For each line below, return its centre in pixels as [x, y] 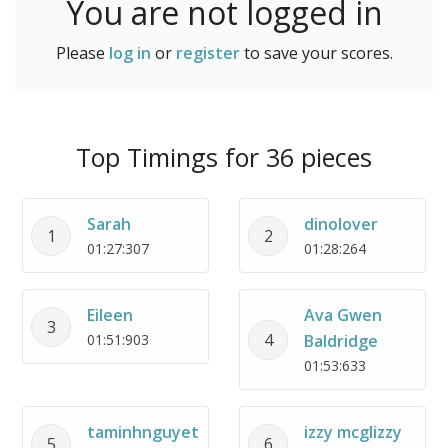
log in [129, 53]
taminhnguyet [143, 432]
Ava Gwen [343, 315]
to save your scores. [316, 53]
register [207, 53]
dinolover [341, 224]
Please [82, 53]
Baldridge [341, 341]
